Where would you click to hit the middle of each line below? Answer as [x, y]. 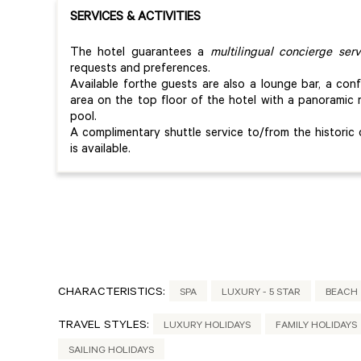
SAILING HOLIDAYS [111, 351]
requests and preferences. [140, 69]
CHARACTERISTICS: [112, 293]
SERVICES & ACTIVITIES [135, 18]
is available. [100, 150]
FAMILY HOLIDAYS [316, 326]
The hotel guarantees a [140, 53]
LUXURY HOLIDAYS [207, 326]
